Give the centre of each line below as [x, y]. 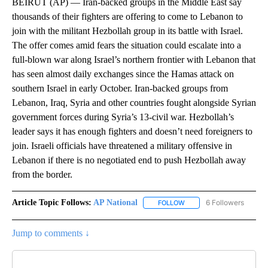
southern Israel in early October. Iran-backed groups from [120, 88]
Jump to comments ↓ [51, 233]
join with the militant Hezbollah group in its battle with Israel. [127, 31]
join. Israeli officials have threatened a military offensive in [122, 145]
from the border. [42, 174]
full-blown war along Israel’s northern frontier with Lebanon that [134, 59]
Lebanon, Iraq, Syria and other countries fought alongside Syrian [134, 102]
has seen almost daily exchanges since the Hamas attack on [123, 74]
